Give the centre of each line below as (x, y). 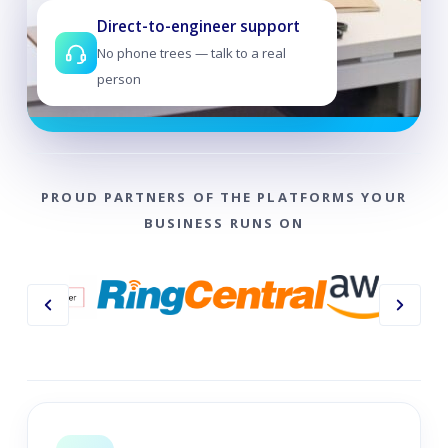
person (118, 78)
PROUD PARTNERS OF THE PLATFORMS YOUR (224, 196)
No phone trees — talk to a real (191, 52)
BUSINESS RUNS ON (224, 222)
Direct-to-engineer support (198, 26)
